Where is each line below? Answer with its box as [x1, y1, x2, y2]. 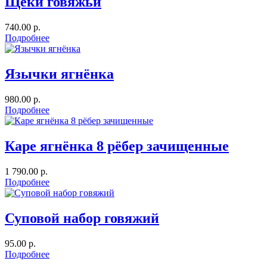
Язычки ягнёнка [5, 66, 114, 82]
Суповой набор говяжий [5, 210, 159, 226]
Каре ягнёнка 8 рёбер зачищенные [5, 138, 229, 154]
